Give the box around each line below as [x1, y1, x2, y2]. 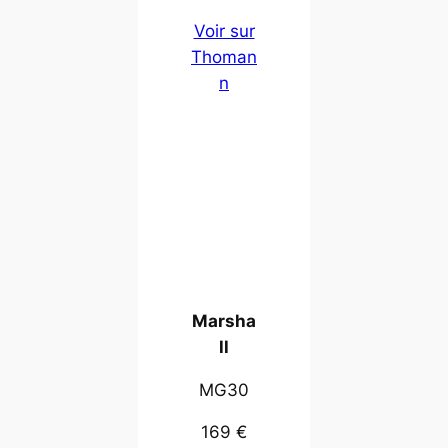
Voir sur [193, 21, 255, 42]
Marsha [192, 310, 256, 331]
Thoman [191, 47, 257, 68]
